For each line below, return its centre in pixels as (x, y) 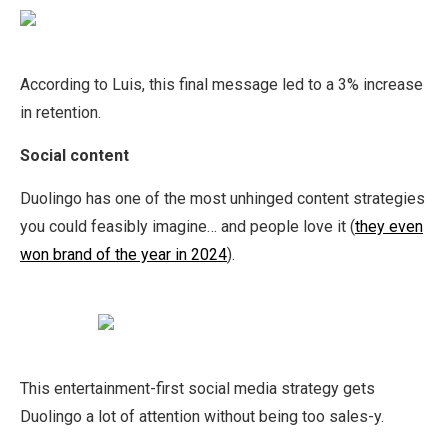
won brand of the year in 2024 (123, 254)
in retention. (62, 112)
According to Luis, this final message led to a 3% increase (221, 84)
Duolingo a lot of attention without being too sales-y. (202, 416)
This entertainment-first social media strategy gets (197, 388)
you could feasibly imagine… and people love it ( (187, 226)
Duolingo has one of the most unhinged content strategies (222, 198)
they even (389, 226)
